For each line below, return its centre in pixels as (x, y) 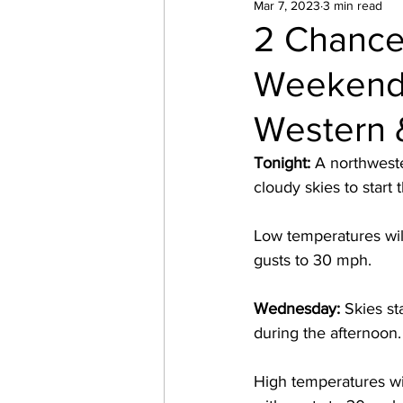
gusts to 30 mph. (315, 260)
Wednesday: (299, 309)
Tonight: (284, 163)
